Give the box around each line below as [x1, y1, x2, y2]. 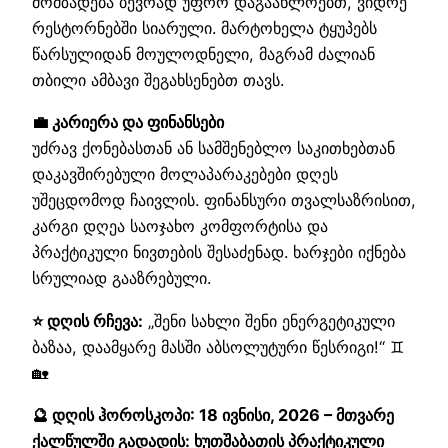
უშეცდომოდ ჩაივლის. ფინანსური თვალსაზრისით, [32, 190, 416, 211]
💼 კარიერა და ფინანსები [32, 112, 224, 133]
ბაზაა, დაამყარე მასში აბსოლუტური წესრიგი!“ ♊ [32, 336, 404, 357]
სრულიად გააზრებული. [32, 268, 211, 289]
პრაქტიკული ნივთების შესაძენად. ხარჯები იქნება [32, 242, 406, 263]
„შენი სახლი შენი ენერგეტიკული [143, 310, 395, 331]
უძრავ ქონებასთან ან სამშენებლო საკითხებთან [32, 138, 395, 159]
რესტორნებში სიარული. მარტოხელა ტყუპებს [32, 18, 377, 39]
